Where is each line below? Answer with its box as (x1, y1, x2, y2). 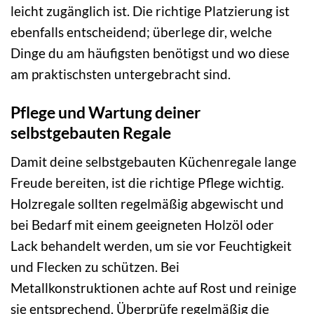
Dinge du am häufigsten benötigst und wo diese (11, 45, 289, 62)
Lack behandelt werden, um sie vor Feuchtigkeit (11, 237, 292, 254)
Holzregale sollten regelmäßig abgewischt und (11, 195, 284, 212)
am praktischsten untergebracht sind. (11, 66, 231, 83)
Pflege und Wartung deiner (11, 102, 200, 123)
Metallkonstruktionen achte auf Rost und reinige (11, 279, 296, 296)
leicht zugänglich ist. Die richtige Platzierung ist (11, 3, 289, 20)
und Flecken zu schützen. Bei (11, 258, 179, 275)
